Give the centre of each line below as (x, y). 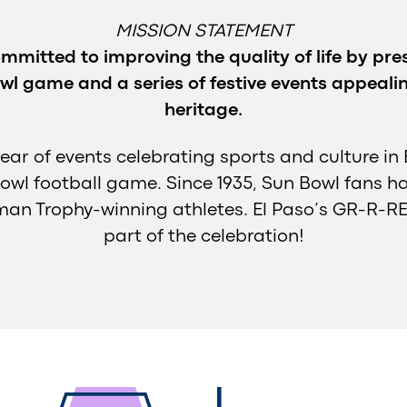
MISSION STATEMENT (203, 31)
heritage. (203, 110)
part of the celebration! (203, 237)
